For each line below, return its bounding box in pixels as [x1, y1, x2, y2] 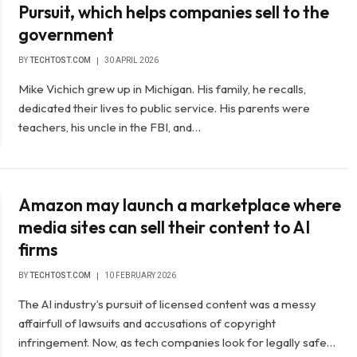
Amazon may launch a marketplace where [18, 194, 342, 216]
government [18, 23, 115, 45]
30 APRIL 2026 [104, 55, 159, 65]
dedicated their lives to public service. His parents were [18, 100, 311, 116]
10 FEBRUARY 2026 [104, 271, 177, 280]
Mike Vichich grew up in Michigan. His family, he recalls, [18, 80, 307, 96]
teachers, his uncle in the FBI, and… [18, 119, 202, 135]
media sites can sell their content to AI [18, 217, 311, 238]
